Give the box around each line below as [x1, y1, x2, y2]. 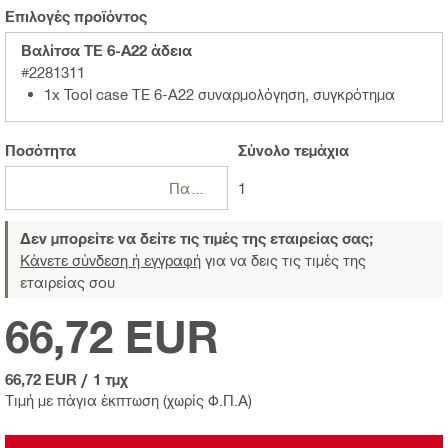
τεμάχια [289, 140, 349, 159]
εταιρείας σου [20, 272, 115, 291]
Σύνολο [237, 140, 290, 159]
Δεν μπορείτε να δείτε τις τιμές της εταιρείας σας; [20, 228, 373, 247]
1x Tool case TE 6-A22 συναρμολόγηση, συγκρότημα [44, 84, 395, 103]
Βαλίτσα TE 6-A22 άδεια [21, 40, 192, 59]
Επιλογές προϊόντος [5, 6, 147, 25]
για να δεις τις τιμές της [201, 250, 366, 269]
